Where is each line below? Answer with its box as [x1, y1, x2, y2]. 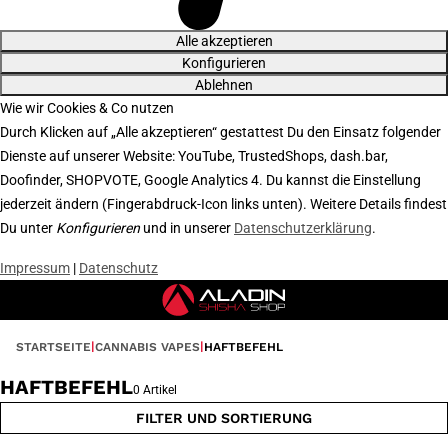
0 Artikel [133, 383, 177, 397]
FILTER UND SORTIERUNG [136, 410, 312, 426]
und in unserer [140, 220, 234, 236]
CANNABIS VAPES [95, 340, 200, 354]
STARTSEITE [16, 340, 91, 354]
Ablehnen [195, 77, 253, 93]
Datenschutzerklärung [234, 220, 372, 236]
